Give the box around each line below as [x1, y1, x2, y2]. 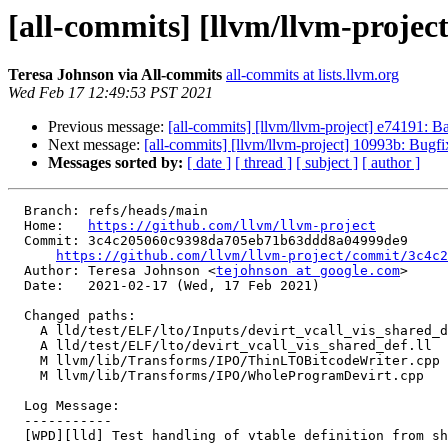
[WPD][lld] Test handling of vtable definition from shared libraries [8, 428, 24, 444]
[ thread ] [235, 154, 292, 172]
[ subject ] [296, 154, 358, 172]
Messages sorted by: [48, 154, 183, 172]
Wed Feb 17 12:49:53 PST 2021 [8, 84, 213, 102]
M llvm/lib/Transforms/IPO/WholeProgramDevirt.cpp [8, 368, 40, 384]
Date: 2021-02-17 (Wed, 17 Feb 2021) [8, 278, 24, 294]
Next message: [48, 136, 144, 154]
